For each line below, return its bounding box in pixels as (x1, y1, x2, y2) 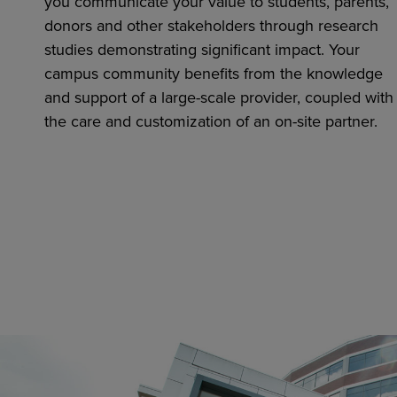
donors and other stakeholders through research (44, 15, 378, 35)
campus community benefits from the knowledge (44, 63, 383, 83)
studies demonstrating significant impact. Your (44, 39, 360, 59)
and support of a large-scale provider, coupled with (44, 87, 393, 107)
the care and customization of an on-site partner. (44, 111, 378, 131)
